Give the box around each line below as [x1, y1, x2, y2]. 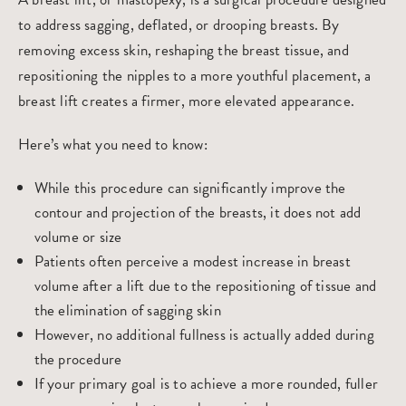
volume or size [34, 225, 122, 248]
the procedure [34, 347, 122, 371]
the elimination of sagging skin [34, 298, 221, 322]
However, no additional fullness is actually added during [34, 323, 374, 346]
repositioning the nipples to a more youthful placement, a [18, 63, 372, 87]
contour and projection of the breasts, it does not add [34, 200, 362, 224]
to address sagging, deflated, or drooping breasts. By [18, 13, 340, 36]
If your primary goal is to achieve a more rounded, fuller [34, 372, 378, 395]
